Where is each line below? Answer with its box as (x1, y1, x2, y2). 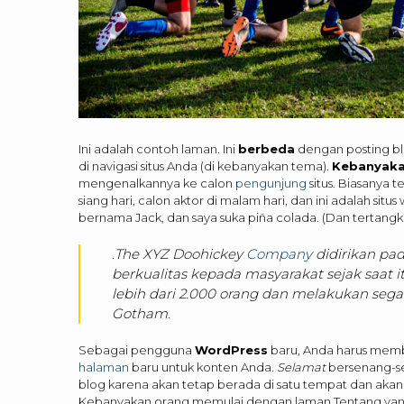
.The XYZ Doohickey (112, 244, 246, 262)
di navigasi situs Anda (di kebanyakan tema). (78, 158, 332, 173)
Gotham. (112, 304, 170, 322)
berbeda (238, 141, 295, 156)
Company (246, 244, 312, 262)
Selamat (277, 359, 326, 374)
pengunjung (235, 175, 307, 190)
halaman (78, 359, 129, 374)
